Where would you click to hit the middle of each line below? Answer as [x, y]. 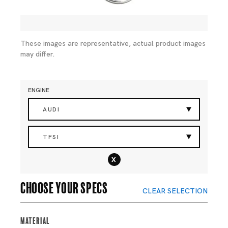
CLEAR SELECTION [175, 191]
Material [35, 220]
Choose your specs [64, 187]
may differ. [38, 54]
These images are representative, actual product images [113, 43]
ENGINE [39, 90]
